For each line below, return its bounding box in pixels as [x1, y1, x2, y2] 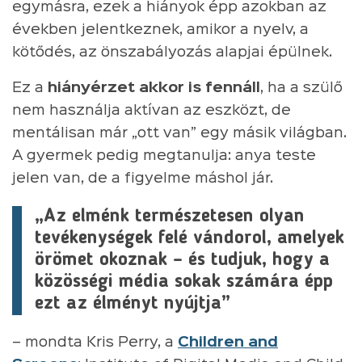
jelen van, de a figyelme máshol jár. [12, 171, 273, 185]
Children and [178, 335, 278, 349]
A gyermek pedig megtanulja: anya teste [12, 149, 316, 162]
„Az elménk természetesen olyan [35, 206, 305, 226]
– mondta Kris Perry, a [12, 335, 178, 349]
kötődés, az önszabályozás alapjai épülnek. [12, 45, 336, 59]
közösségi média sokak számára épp [35, 271, 333, 292]
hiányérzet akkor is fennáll [48, 81, 260, 95]
